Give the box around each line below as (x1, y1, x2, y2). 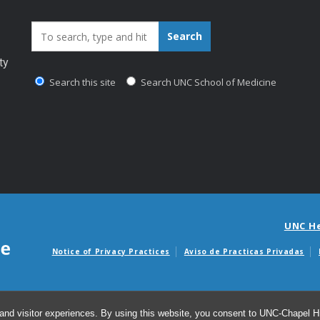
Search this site (47, 76, 116, 89)
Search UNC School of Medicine (139, 76, 276, 89)
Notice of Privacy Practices (51, 246, 170, 256)
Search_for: (31, 24, 95, 41)
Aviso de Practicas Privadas (184, 246, 304, 256)
